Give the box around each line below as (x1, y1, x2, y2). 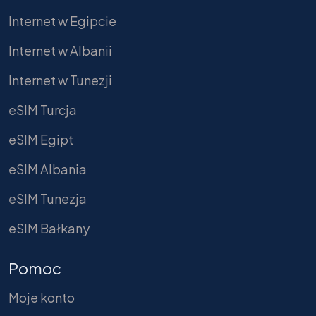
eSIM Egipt (8, 130, 73, 147)
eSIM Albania (8, 160, 87, 177)
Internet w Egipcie (8, 12, 116, 29)
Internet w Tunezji (8, 71, 112, 88)
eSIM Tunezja (8, 190, 87, 207)
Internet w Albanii (8, 42, 112, 59)
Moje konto (8, 288, 75, 305)
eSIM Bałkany (8, 219, 90, 236)
